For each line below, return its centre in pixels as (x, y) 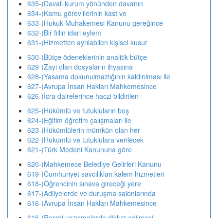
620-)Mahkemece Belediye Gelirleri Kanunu (94, 164)
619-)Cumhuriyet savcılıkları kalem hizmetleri (96, 174)
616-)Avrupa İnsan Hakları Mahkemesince (92, 203)
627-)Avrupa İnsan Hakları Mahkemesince (92, 86)
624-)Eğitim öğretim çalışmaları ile (79, 120)
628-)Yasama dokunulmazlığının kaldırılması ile (99, 76)
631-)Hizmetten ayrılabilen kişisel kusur (87, 42)
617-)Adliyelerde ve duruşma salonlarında (91, 193)
